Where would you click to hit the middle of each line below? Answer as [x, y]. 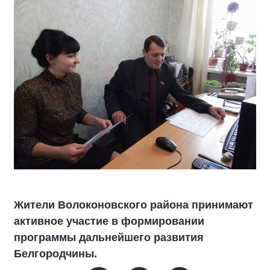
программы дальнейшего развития [109, 237]
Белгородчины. [55, 253]
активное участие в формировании [109, 221]
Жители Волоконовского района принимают [133, 205]
